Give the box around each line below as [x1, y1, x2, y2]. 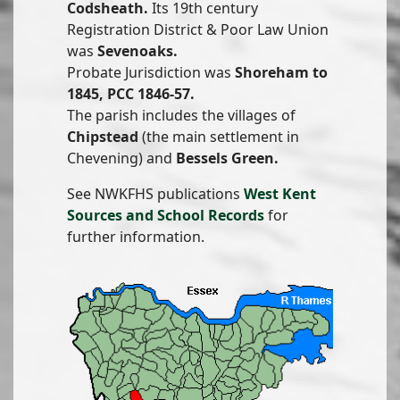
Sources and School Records [67, 205, 264, 225]
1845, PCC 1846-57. [67, 84, 195, 104]
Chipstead [67, 127, 138, 146]
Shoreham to [235, 62, 328, 82]
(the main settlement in [138, 127, 299, 146]
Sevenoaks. [97, 41, 178, 61]
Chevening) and [67, 148, 176, 168]
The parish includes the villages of [67, 105, 296, 125]
